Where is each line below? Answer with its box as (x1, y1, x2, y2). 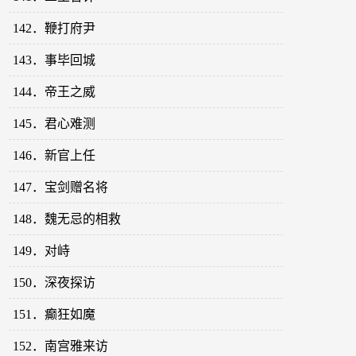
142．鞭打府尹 (13, 21, 96, 36)
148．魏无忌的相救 (13, 212, 122, 226)
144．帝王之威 (13, 85, 96, 99)
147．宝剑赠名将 (13, 180, 109, 195)
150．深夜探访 (13, 276, 96, 290)
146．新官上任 (13, 149, 96, 163)
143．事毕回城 (13, 53, 96, 68)
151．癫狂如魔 (13, 308, 96, 322)
